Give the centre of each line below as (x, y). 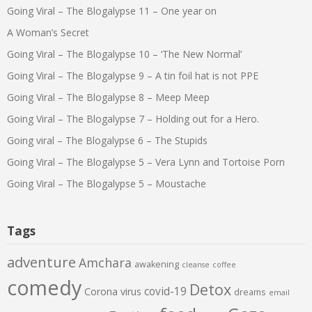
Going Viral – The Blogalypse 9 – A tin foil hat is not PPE (133, 76)
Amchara (105, 263)
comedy (44, 287)
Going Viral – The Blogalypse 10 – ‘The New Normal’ (124, 54)
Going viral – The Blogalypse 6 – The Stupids (107, 140)
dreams (250, 292)
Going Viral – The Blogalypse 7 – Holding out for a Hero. (133, 119)
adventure (41, 262)
